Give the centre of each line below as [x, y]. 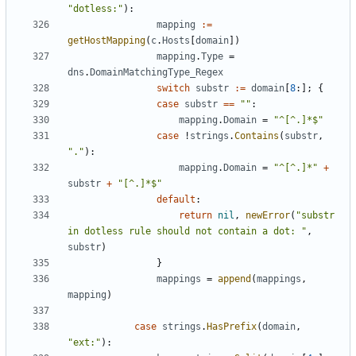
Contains [257, 136]
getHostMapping [106, 41]
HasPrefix [232, 327]
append [234, 279]
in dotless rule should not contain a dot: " [187, 232]
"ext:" [84, 343]
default [176, 200]
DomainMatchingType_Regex [157, 73]
